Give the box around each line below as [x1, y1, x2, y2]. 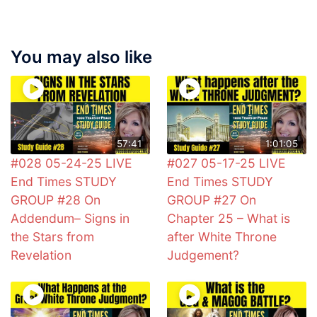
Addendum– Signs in [11, 211, 129, 226]
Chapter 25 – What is [167, 211, 290, 226]
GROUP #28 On [11, 192, 100, 208]
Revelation [11, 248, 71, 263]
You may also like [11, 47, 152, 68]
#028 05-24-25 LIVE [11, 156, 132, 171]
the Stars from [11, 229, 94, 245]
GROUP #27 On [167, 192, 256, 208]
